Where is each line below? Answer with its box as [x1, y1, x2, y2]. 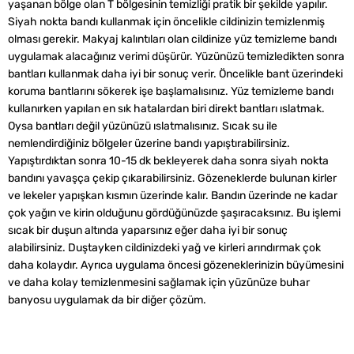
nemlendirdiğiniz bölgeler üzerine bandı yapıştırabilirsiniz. [8, 137, 290, 150]
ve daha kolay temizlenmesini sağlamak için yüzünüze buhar [8, 276, 310, 289]
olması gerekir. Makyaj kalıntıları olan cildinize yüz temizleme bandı [8, 32, 337, 46]
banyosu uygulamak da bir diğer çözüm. [8, 293, 206, 307]
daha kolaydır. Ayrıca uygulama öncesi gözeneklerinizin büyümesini [8, 258, 344, 272]
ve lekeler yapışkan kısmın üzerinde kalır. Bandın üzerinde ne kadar [8, 189, 337, 202]
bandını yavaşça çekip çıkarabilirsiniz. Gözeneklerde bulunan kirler [8, 171, 337, 185]
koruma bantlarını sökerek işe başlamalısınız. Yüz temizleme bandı [8, 85, 333, 98]
